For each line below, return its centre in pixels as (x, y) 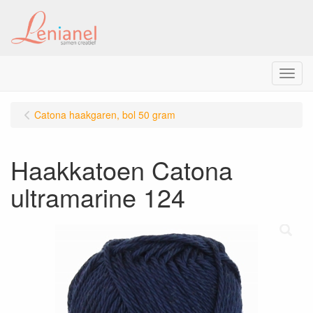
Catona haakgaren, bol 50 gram (105, 115)
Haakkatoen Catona (122, 169)
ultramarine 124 (98, 197)
